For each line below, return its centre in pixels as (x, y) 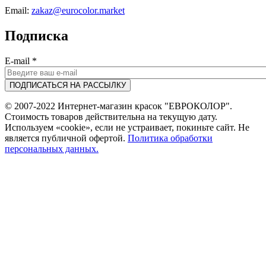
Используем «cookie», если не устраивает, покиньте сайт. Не (127, 127)
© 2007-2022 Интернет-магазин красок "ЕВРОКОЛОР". (118, 106)
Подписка (37, 35)
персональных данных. (52, 148)
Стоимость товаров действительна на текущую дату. (111, 116)
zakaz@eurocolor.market (78, 10)
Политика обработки (170, 138)
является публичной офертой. (66, 138)
